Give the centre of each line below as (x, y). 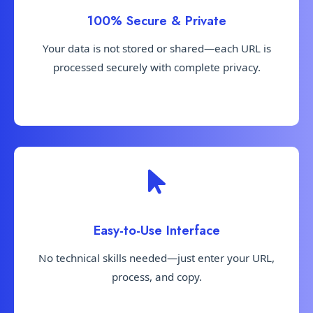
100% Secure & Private (156, 21)
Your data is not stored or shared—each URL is (156, 49)
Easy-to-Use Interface (156, 231)
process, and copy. (156, 277)
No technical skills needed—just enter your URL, (156, 258)
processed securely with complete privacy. (156, 67)
